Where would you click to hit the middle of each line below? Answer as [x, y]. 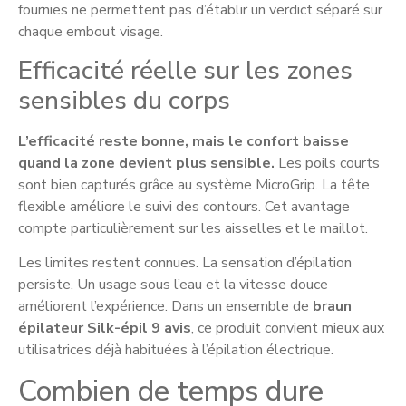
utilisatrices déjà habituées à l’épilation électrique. [176, 350]
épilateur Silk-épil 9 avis [105, 329]
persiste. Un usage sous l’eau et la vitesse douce [173, 285]
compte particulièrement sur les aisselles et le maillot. [193, 228]
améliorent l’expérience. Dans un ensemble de [165, 307]
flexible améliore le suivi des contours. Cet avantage [184, 206]
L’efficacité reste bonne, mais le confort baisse [184, 141]
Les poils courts [327, 163]
